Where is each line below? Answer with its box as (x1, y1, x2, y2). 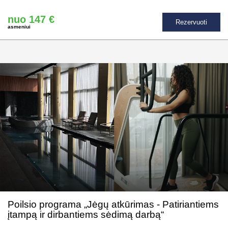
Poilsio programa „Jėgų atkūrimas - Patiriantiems (8, 198, 219, 210)
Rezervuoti (176, 18, 207, 26)
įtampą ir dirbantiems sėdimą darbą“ (8, 209, 164, 220)
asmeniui (8, 24, 31, 30)
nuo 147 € (8, 14, 54, 25)
